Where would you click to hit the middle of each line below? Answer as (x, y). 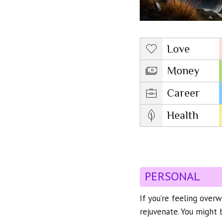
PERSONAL (172, 176)
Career (183, 93)
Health (182, 115)
